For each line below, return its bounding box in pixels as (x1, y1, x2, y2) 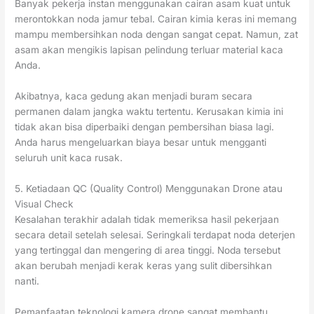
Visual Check (15, 198, 74, 210)
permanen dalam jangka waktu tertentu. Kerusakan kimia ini (15, 105, 284, 117)
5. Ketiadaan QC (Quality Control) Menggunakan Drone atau (15, 182, 283, 194)
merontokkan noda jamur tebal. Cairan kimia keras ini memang (15, 13, 297, 25)
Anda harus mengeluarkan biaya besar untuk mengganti (15, 136, 267, 148)
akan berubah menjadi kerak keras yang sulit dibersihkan (15, 259, 273, 271)
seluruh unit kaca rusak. (15, 151, 123, 163)
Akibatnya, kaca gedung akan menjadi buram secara (15, 90, 253, 102)
